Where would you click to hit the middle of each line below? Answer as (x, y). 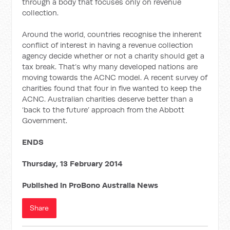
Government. (45, 120)
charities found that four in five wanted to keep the (112, 88)
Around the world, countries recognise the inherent (112, 34)
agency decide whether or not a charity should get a (113, 56)
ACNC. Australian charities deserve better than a (108, 99)
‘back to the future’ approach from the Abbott (103, 110)
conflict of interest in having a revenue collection (108, 45)
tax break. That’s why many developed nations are (110, 66)
